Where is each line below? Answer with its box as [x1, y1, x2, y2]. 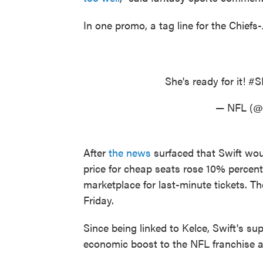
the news [109, 145, 151, 160]
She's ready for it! [164, 73, 248, 89]
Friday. [83, 193, 114, 208]
